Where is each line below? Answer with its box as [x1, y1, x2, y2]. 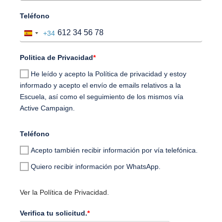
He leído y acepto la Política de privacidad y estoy [31, 70, 187, 78]
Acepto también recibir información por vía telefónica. [31, 146, 198, 155]
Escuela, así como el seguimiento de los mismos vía [20, 93, 183, 101]
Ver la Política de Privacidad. [20, 188, 109, 197]
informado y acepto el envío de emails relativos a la [20, 81, 181, 90]
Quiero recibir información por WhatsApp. [31, 163, 161, 171]
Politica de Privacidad [20, 54, 93, 62]
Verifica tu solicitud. [20, 209, 87, 218]
